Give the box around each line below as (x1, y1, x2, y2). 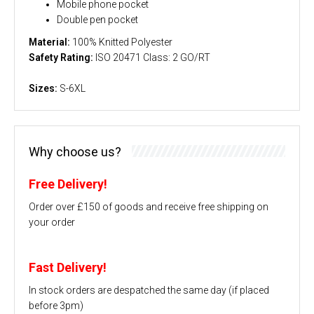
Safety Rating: (29, 51, 93, 63)
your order (29, 216, 75, 228)
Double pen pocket (57, 13, 138, 25)
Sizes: (29, 82, 57, 94)
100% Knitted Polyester (70, 36, 172, 48)
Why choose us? (29, 144, 121, 159)
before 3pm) (29, 299, 83, 311)
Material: (29, 36, 70, 48)
